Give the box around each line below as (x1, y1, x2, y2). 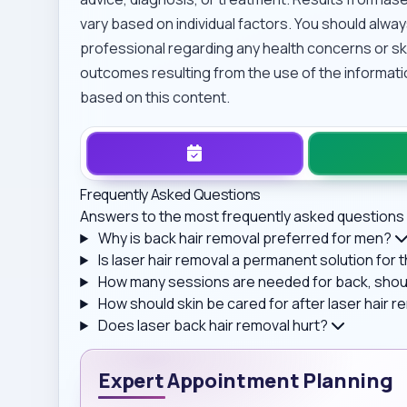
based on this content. (80, 87, 231, 108)
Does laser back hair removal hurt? (98, 315, 329, 336)
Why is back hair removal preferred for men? (98, 228, 392, 249)
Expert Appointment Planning (98, 365, 393, 394)
